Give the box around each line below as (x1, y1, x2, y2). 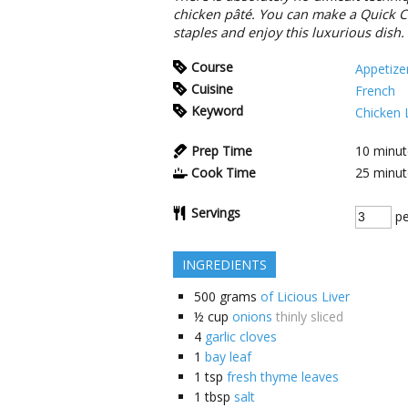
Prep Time (191, 142, 252, 159)
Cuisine (191, 80, 233, 97)
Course (191, 58, 233, 76)
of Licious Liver (260, 288, 350, 305)
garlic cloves (205, 328, 277, 345)
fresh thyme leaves (227, 368, 339, 385)
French (355, 82, 395, 99)
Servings (191, 204, 240, 221)
